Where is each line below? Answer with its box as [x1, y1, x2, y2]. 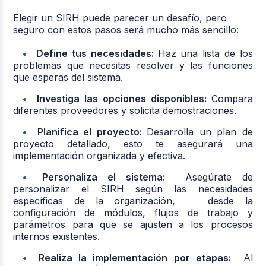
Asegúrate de [185, 170, 253, 183]
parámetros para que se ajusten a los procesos [13, 218, 253, 230]
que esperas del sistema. [13, 71, 123, 83]
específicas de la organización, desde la [13, 194, 253, 207]
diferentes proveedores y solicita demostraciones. [13, 104, 237, 116]
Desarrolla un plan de [147, 125, 253, 138]
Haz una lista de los [157, 47, 253, 59]
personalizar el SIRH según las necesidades [13, 182, 253, 195]
